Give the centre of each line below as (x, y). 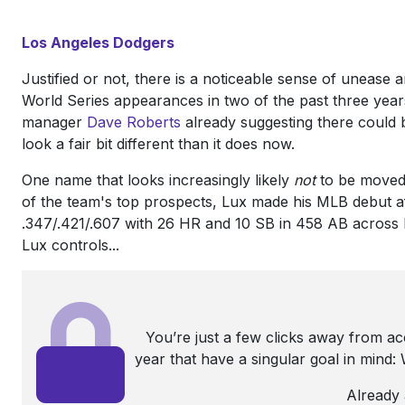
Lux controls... (71, 245)
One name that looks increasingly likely (158, 179)
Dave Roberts (134, 122)
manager (54, 122)
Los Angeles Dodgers (98, 42)
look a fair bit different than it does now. (165, 143)
